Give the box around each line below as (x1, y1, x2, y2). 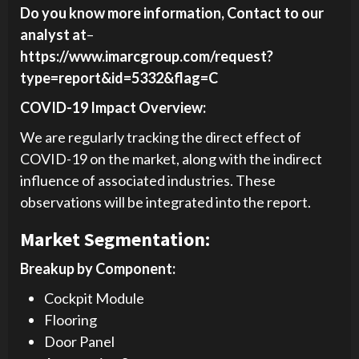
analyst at (20, 25, 87, 43)
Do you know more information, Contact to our (20, 3, 324, 22)
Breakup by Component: (20, 259, 175, 277)
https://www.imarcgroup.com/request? (20, 46, 273, 65)
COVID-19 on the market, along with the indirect (20, 149, 322, 167)
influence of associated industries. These (20, 171, 276, 189)
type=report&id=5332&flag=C (20, 68, 218, 87)
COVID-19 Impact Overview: (20, 98, 206, 116)
